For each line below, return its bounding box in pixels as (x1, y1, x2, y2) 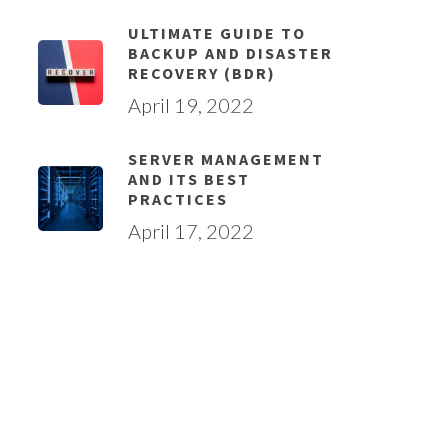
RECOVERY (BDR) (127, 63, 276, 83)
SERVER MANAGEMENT (127, 149, 324, 169)
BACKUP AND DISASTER (127, 43, 333, 63)
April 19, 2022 (127, 93, 254, 117)
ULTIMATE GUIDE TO (127, 23, 306, 43)
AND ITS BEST (127, 169, 250, 189)
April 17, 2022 (127, 219, 254, 243)
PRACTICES (127, 189, 228, 209)
